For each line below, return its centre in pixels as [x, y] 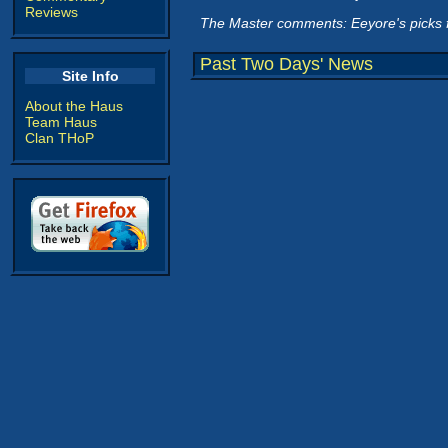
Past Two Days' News [286, 64]
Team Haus [61, 122]
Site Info [90, 76]
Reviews [51, 12]
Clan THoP [59, 138]
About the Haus [74, 106]
